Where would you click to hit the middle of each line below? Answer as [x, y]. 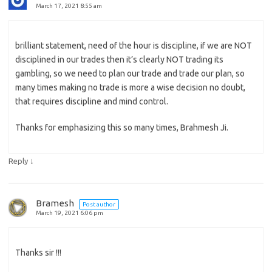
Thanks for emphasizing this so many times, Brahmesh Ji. [122, 127]
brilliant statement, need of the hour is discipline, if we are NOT [134, 45]
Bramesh [56, 203]
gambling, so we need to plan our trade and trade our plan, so [130, 73]
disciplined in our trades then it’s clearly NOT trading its [119, 59]
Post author [99, 204]
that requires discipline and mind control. [92, 101]
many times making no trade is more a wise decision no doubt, [130, 87]
